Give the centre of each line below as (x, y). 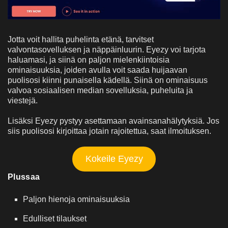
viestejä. (23, 100)
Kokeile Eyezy (114, 159)
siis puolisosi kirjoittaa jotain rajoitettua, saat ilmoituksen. (109, 131)
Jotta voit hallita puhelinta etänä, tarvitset (81, 39)
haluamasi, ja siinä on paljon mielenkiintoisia (89, 60)
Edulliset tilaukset (55, 218)
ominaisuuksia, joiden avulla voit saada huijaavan (97, 70)
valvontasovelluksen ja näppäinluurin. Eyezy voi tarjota (107, 49)
